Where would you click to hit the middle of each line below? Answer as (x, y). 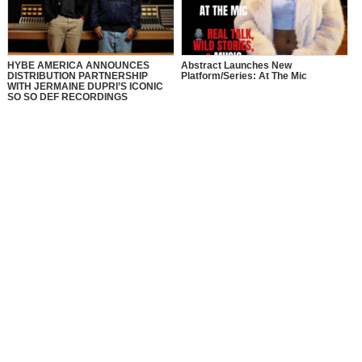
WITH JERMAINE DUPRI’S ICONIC (85, 87)
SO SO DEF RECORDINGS (67, 97)
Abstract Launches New (236, 66)
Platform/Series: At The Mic (244, 76)
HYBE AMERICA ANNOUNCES (78, 66)
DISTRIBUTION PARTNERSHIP (77, 76)
